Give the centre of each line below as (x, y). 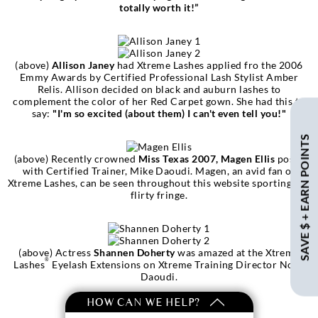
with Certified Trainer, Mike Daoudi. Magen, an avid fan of (159, 170)
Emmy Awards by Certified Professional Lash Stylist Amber (159, 77)
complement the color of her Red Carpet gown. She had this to (159, 101)
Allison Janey (83, 65)
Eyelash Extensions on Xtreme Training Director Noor (177, 264)
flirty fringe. (159, 194)
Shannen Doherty (134, 252)
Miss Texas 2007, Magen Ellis (207, 158)
